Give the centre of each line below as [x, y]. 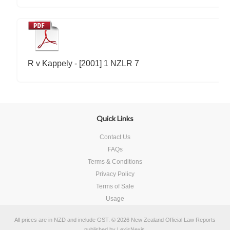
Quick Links [115, 118]
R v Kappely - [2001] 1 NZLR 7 [84, 63]
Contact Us [115, 137]
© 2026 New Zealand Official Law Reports [163, 220]
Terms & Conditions [115, 162]
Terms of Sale [115, 186]
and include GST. [88, 220]
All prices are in [34, 220]
